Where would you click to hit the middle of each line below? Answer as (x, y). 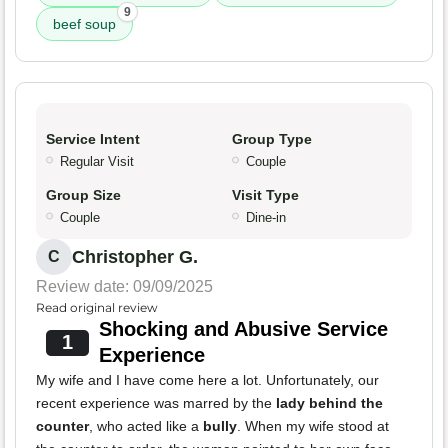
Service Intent (93, 139)
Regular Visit (97, 162)
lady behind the (329, 403)
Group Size (83, 195)
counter (62, 426)
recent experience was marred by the (156, 403)
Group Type (272, 139)
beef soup (84, 24)
